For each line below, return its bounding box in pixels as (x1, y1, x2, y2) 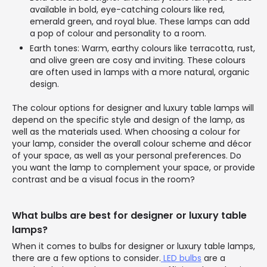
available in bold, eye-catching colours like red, (30, 4, 225, 16)
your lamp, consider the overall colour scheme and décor (12, 138, 252, 150)
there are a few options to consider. (12, 252, 161, 265)
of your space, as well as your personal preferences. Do (12, 150, 241, 162)
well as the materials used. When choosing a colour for (12, 126, 240, 138)
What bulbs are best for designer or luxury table (12, 209, 247, 223)
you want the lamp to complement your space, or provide (12, 162, 255, 174)
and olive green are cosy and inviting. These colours (30, 54, 246, 67)
